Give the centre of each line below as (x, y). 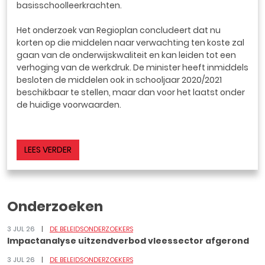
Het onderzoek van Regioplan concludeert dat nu (119, 30)
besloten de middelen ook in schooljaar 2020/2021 (119, 80)
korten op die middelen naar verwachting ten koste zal (130, 43)
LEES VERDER (48, 150)
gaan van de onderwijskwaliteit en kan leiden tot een (126, 55)
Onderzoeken (55, 206)
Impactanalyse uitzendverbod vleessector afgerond (128, 241)
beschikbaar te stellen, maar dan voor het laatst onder (131, 92)
